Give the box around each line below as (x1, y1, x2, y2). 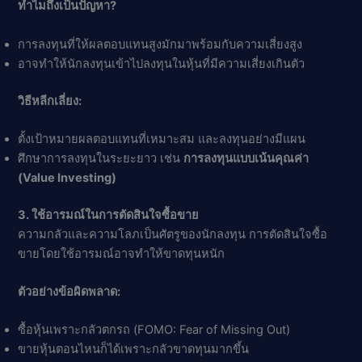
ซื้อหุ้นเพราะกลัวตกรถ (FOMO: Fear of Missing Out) (18, 322, 291, 338)
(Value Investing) (18, 170, 117, 185)
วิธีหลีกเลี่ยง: (18, 93, 82, 108)
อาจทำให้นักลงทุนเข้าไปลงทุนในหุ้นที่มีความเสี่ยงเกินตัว (18, 56, 305, 71)
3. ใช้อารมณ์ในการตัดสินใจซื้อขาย (18, 207, 200, 222)
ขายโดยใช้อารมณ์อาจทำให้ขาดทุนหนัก (18, 246, 225, 261)
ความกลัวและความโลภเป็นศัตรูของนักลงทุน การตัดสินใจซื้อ (18, 226, 328, 242)
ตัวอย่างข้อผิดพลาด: (18, 284, 121, 300)
